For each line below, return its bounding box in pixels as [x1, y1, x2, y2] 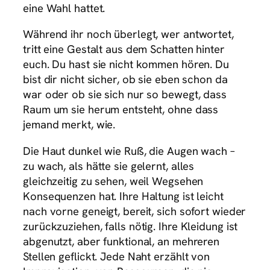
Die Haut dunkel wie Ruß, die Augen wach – [23, 143, 235, 159]
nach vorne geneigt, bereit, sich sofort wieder [23, 203, 246, 219]
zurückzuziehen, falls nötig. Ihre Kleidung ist [23, 218, 238, 234]
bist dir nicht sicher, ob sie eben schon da [23, 72, 228, 87]
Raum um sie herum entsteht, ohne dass [23, 102, 219, 118]
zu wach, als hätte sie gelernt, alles [23, 158, 195, 174]
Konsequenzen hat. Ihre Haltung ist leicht [23, 188, 224, 204]
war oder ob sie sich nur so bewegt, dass [23, 87, 227, 102]
